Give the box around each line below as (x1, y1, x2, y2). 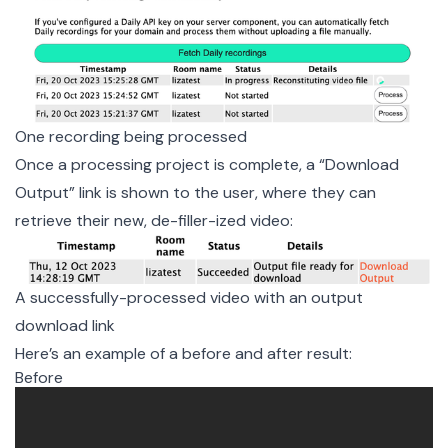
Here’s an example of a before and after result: (15, 343, 352, 365)
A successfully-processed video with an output (15, 287, 363, 309)
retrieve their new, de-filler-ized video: (15, 210, 293, 232)
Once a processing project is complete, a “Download (15, 154, 399, 176)
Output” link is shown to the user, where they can (15, 182, 376, 204)
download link (15, 315, 115, 337)
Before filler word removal (15, 390, 201, 412)
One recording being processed (15, 126, 247, 148)
